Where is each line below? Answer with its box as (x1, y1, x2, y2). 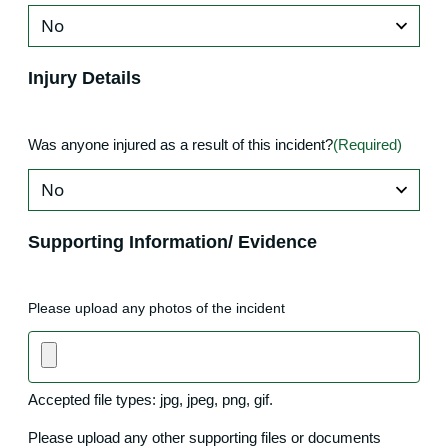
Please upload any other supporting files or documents (28, 428, 381, 446)
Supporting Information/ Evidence (28, 230, 317, 252)
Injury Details (28, 66, 141, 88)
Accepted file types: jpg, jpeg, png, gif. (28, 390, 273, 408)
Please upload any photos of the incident (28, 299, 285, 316)
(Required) (333, 135, 402, 153)
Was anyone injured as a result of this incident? (28, 135, 333, 153)
